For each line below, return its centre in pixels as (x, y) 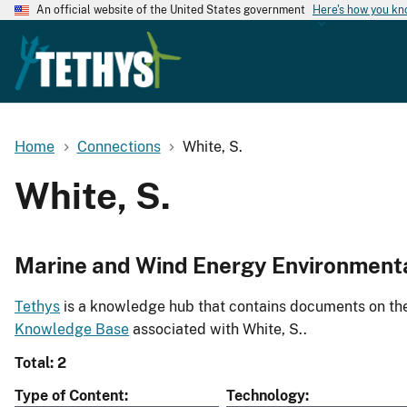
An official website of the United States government (171, 10)
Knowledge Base (72, 330)
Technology (266, 396)
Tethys (37, 307)
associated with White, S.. (218, 330)
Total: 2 (40, 363)
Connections (119, 146)
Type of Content (69, 396)
